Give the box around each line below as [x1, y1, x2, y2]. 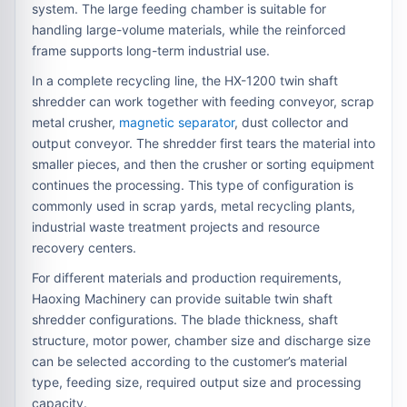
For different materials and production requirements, [32, 269, 342, 285]
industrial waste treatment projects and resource [32, 218, 320, 234]
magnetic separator [119, 114, 234, 130]
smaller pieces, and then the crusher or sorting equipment [32, 155, 374, 172]
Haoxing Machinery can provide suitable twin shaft [32, 290, 333, 306]
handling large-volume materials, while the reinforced [32, 21, 346, 37]
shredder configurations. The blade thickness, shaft [32, 311, 338, 327]
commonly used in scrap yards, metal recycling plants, [32, 197, 355, 213]
